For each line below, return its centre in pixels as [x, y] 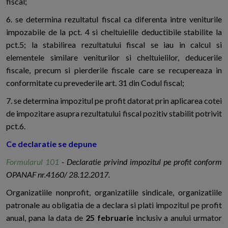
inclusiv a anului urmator [178, 218]
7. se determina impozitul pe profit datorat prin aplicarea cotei [114, 101]
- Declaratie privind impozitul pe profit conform [140, 162]
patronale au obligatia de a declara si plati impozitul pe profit [114, 205]
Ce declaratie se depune [51, 144]
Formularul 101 [33, 162]
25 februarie [109, 218]
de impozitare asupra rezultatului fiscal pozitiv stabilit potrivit [114, 113]
